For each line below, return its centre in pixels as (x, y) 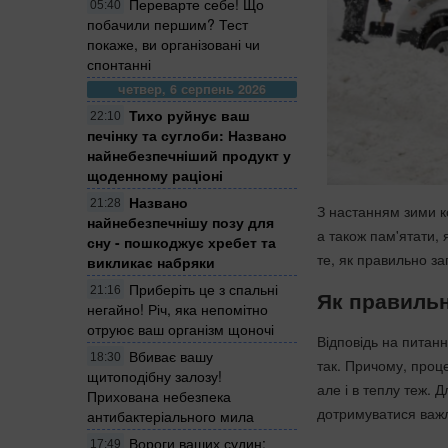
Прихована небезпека (159, 395)
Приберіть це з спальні (203, 288)
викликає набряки (151, 261)
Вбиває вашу (171, 355)
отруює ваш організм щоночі (180, 328)
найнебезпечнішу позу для (180, 221)
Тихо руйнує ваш (189, 114)
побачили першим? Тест (167, 23)
